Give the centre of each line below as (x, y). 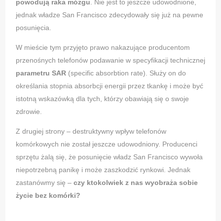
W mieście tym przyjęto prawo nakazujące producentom (103, 48)
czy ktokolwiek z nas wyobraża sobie (135, 183)
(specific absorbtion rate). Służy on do (126, 73)
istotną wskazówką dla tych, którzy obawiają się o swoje (102, 99)
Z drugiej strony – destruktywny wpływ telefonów (91, 131)
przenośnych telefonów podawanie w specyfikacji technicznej (110, 60)
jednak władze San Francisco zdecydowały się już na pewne (109, 15)
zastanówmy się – (44, 183)
